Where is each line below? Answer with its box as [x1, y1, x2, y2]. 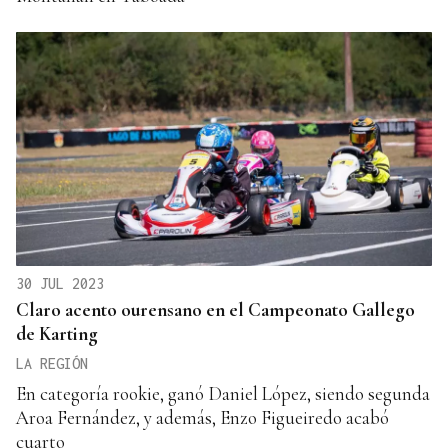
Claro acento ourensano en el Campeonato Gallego [16, 297, 415, 321]
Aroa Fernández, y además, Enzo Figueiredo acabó [16, 405, 389, 429]
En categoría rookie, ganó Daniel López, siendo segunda [16, 381, 430, 405]
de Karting [16, 321, 98, 345]
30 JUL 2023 [16, 274, 104, 292]
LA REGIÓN [16, 354, 88, 372]
